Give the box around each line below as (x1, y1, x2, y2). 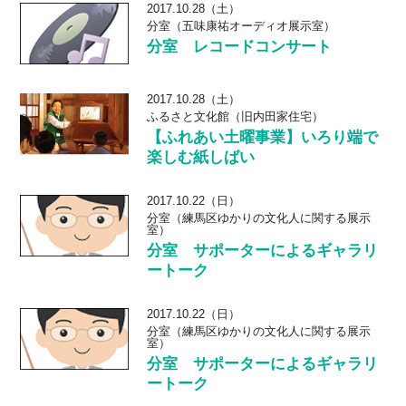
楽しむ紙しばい (147, 149, 256, 166)
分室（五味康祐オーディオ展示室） (147, 19, 336, 33)
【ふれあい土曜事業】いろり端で (147, 129, 379, 146)
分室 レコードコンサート (147, 38, 333, 55)
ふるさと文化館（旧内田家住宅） (147, 110, 324, 123)
